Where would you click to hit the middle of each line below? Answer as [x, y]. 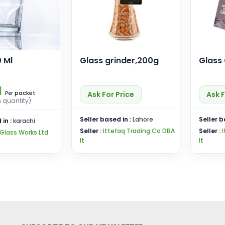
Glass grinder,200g [119, 61]
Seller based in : [106, 119]
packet [24, 93]
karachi [24, 121]
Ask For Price [110, 94]
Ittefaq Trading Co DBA [139, 131]
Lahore [143, 119]
